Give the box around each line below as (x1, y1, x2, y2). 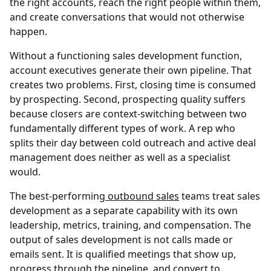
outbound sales (105, 189, 179, 203)
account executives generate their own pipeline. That (10, 64, 252, 77)
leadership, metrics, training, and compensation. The (10, 218, 251, 232)
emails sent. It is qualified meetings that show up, (10, 247, 236, 261)
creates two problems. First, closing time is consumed (10, 78, 256, 92)
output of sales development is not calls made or (10, 233, 233, 247)
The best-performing (10, 189, 105, 203)
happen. (10, 25, 47, 39)
